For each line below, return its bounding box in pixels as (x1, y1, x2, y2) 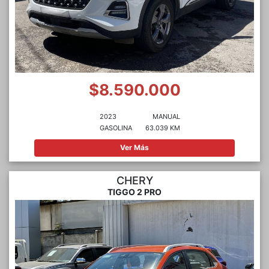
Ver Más (119, 143, 149, 153)
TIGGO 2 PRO (107, 187, 162, 198)
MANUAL (152, 112, 180, 121)
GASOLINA (100, 123, 132, 132)
